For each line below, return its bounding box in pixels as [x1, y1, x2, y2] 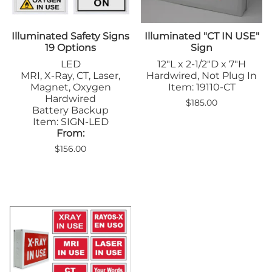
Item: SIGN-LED [32, 115, 109, 127]
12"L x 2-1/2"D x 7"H [157, 58, 246, 70]
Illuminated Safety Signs [12, 30, 129, 42]
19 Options [45, 41, 96, 53]
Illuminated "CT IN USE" [144, 30, 259, 42]
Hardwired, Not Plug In [146, 69, 257, 81]
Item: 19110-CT [168, 81, 236, 93]
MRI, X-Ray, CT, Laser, [21, 69, 120, 81]
